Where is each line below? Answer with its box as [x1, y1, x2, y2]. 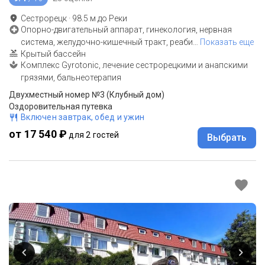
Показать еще [200, 37, 254, 47]
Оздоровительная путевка [9, 101, 112, 111]
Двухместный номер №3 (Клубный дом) [9, 89, 164, 99]
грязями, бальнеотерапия [21, 72, 121, 82]
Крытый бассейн [21, 49, 86, 59]
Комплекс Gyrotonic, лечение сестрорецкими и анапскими [21, 60, 248, 70]
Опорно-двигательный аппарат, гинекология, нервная [21, 24, 232, 34]
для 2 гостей [69, 130, 119, 140]
